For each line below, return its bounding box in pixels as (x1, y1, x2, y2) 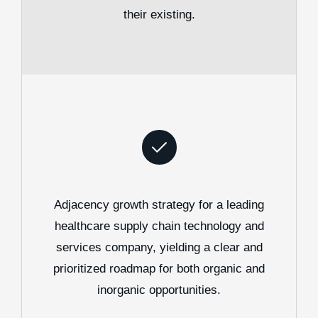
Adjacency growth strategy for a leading (54, 198, 264, 212)
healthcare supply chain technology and (54, 219, 264, 233)
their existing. (123, 8, 195, 21)
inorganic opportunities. (97, 283, 221, 297)
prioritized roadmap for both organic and (53, 262, 265, 275)
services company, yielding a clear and (55, 241, 263, 254)
